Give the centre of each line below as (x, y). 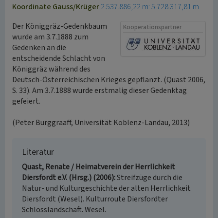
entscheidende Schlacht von (59, 58)
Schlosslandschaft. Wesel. (64, 210)
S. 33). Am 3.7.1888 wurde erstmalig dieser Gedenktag (100, 91)
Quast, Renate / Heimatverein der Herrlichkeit (99, 167)
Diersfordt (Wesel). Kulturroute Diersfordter (95, 199)
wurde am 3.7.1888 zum (50, 37)
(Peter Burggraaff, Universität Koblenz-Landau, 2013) (101, 123)
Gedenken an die (39, 48)
